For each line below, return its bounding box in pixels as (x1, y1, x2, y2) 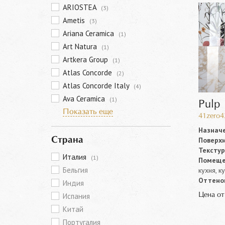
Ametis (63, 16, 87, 25)
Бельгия (63, 165, 88, 175)
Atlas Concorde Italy (63, 81, 131, 90)
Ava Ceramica (63, 94, 107, 103)
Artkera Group (63, 55, 110, 64)
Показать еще (63, 108, 113, 116)
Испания (63, 191, 90, 201)
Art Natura (63, 42, 99, 51)
